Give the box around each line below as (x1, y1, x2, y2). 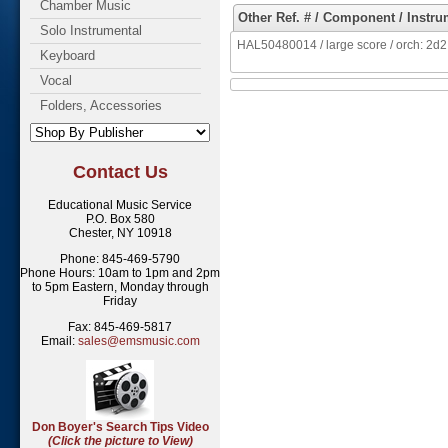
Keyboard (40, 48, 95, 63)
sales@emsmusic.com (77, 333, 200, 348)
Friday (103, 293, 137, 308)
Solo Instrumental (40, 23, 142, 38)
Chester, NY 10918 (68, 225, 172, 240)
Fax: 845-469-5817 (68, 319, 172, 334)
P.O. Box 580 (85, 211, 155, 226)
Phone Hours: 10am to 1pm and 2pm (20, 265, 220, 280)
